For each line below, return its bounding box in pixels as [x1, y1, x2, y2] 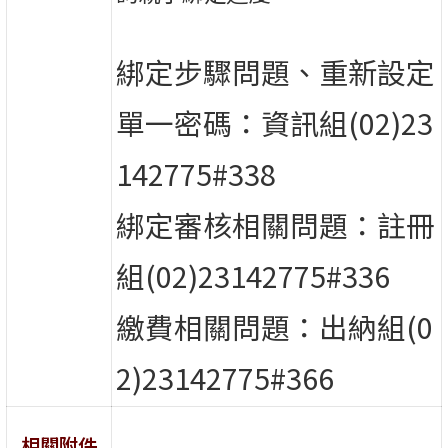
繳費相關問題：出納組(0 [116, 305, 434, 347]
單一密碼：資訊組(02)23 [116, 101, 434, 143]
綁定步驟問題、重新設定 [116, 50, 436, 92]
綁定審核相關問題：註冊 [116, 203, 436, 245]
